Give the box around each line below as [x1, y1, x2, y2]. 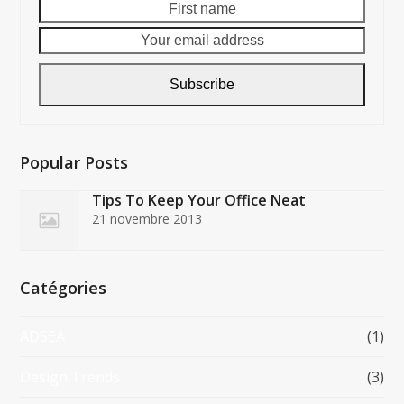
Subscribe [170, 76, 234, 92]
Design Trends [20, 366, 121, 387]
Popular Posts [20, 151, 129, 173]
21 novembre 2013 [92, 209, 203, 227]
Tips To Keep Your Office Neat [92, 189, 307, 210]
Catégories [20, 276, 107, 298]
